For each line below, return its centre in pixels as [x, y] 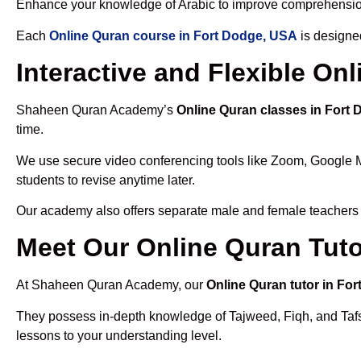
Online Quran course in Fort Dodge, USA [173, 35]
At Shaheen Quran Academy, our [111, 285]
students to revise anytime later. [106, 180]
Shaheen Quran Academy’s [96, 110]
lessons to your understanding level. [119, 335]
